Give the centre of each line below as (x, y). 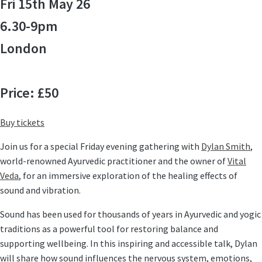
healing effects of (203, 176)
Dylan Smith (226, 146)
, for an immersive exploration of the (93, 176)
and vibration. (52, 190)
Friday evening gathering (130, 146)
